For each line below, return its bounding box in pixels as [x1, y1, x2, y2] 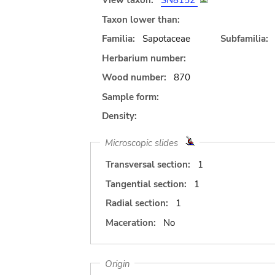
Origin [104, 257, 130, 269]
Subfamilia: [220, 33, 268, 45]
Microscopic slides [104, 136, 185, 149]
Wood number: [102, 71, 166, 83]
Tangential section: [106, 177, 187, 190]
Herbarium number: [102, 52, 186, 64]
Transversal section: [106, 158, 190, 171]
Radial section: [106, 197, 168, 209]
